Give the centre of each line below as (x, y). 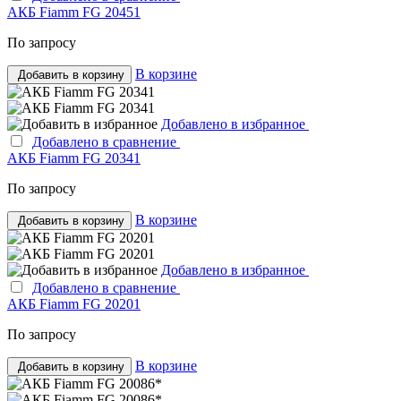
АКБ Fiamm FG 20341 (74, 158)
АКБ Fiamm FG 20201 (74, 303)
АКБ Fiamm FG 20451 (74, 12)
